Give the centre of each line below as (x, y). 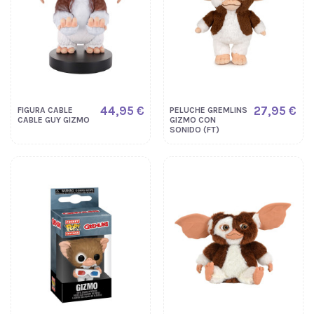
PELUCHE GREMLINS (209, 110)
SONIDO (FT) (195, 129)
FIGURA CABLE (45, 110)
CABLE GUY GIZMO (53, 120)
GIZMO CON (193, 120)
